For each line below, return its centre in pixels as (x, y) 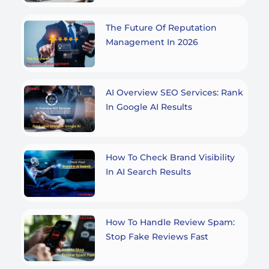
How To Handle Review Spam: (170, 222)
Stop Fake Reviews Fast (157, 236)
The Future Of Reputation (161, 28)
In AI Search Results (148, 171)
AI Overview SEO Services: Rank (174, 93)
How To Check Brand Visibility (170, 157)
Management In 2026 (152, 42)
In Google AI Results (149, 107)
